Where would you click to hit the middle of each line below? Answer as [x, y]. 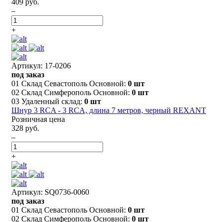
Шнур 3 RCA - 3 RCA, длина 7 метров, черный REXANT [109, 110]
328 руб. [25, 128]
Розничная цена [38, 119]
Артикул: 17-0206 [41, 65]
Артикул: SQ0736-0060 [50, 192]
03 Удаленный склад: [48, 101]
